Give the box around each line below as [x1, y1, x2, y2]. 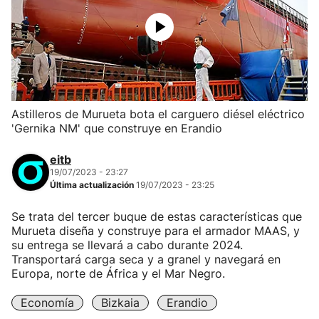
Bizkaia [101, 296, 140, 310]
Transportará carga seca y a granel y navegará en [11, 252, 281, 266]
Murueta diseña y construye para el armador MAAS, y [11, 224, 300, 238]
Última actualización [50, 179, 136, 190]
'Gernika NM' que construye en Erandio [11, 121, 222, 135]
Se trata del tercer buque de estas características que [11, 209, 302, 224]
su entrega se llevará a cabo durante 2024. [11, 238, 243, 252]
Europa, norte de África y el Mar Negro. [11, 266, 225, 281]
